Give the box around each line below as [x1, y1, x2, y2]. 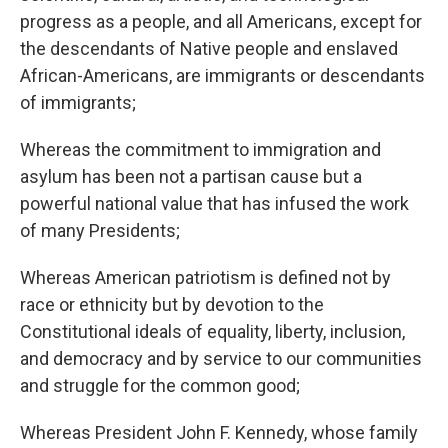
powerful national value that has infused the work [20, 193, 409, 215]
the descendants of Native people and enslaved [20, 38, 398, 60]
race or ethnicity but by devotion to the [20, 294, 324, 316]
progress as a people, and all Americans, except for [20, 11, 422, 33]
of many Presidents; [20, 220, 180, 242]
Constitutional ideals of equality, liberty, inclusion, [20, 321, 405, 343]
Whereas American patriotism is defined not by [20, 267, 391, 289]
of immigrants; [20, 92, 136, 114]
